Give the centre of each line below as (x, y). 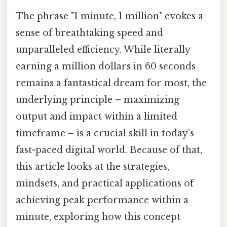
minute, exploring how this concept (98, 217)
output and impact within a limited (97, 116)
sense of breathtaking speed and (89, 33)
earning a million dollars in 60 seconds (106, 66)
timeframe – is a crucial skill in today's (105, 133)
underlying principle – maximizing (98, 100)
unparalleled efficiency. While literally (103, 49)
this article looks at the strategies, (92, 166)
